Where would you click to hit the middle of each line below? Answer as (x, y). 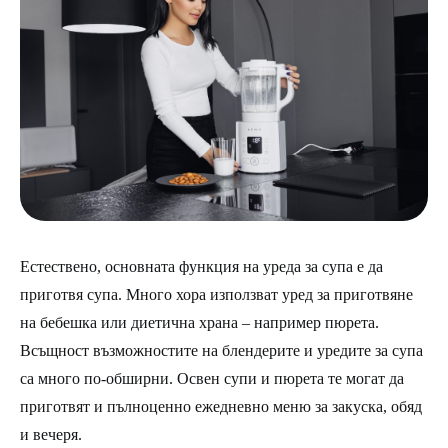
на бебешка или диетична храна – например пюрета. (199, 322)
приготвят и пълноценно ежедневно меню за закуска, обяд (221, 406)
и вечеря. (51, 434)
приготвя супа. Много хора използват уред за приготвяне (216, 294)
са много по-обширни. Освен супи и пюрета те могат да (212, 378)
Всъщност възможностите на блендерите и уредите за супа (221, 350)
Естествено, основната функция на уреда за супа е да (201, 266)
